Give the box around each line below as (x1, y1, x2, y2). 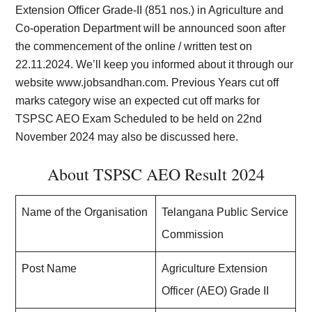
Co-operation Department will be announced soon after (15, 22, 286, 34)
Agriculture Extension (162, 263, 268, 274)
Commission (162, 228, 224, 240)
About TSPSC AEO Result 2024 (47, 163, 265, 185)
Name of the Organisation (22, 206, 148, 218)
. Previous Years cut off (166, 77, 279, 88)
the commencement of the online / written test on (15, 40, 253, 52)
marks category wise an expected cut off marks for (15, 95, 260, 107)
